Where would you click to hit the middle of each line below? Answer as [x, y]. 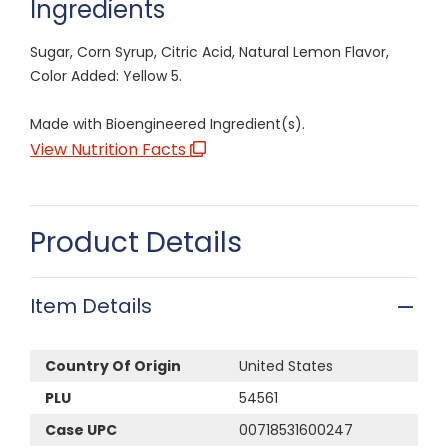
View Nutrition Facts [110, 149]
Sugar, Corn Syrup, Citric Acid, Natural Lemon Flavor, [209, 51]
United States [286, 365]
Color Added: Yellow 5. [106, 75]
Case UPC [81, 429]
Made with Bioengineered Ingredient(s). [167, 123]
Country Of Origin [113, 365]
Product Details [136, 242]
